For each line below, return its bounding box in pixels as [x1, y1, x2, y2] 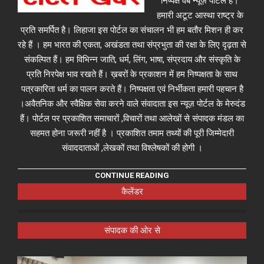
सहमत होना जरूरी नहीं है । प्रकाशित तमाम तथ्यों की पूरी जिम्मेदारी [30, 128, 234, 139]
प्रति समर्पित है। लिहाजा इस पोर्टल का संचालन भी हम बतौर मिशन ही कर [21, 25, 243, 36]
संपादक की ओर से [104, 225, 160, 236]
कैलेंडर [121, 186, 143, 197]
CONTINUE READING [95, 170, 169, 180]
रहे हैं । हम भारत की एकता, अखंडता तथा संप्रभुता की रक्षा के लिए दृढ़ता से [18, 39, 246, 51]
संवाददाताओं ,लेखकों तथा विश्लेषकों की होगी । [61, 143, 203, 154]
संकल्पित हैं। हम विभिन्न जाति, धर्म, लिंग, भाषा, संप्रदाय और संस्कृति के [24, 54, 240, 65]
